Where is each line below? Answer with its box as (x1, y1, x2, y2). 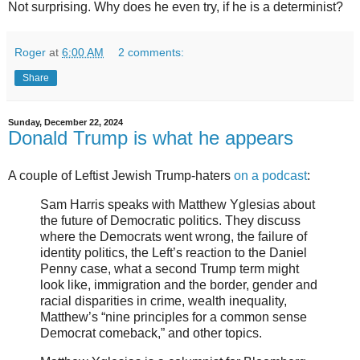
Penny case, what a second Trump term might (40, 262, 299, 276)
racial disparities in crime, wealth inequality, (40, 294, 287, 309)
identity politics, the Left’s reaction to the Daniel (40, 246, 307, 260)
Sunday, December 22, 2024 (8, 117, 123, 127)
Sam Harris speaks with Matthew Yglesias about (40, 198, 315, 212)
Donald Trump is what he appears (8, 126, 293, 149)
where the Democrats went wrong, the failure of (40, 230, 307, 244)
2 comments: (118, 45, 185, 59)
